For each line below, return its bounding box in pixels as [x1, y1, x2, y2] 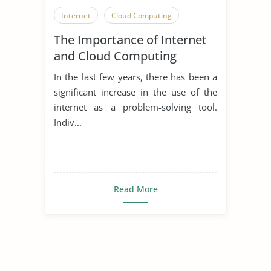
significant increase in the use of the [54, 85, 217, 98]
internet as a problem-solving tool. [54, 100, 217, 113]
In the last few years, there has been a [54, 70, 217, 83]
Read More [113, 183, 158, 195]
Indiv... [54, 116, 82, 128]
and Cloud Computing [54, 47, 177, 64]
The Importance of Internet [54, 31, 207, 48]
